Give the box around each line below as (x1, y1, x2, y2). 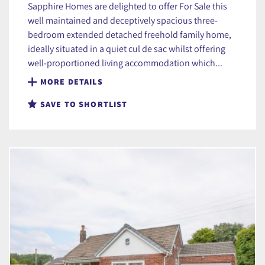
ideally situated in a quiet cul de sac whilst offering (28, 43, 225, 55)
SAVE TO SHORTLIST (40, 99, 128, 110)
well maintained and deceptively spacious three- (28, 14, 218, 27)
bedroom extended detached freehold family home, (28, 28, 231, 41)
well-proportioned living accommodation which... (28, 57, 222, 69)
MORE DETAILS (40, 76, 103, 88)
